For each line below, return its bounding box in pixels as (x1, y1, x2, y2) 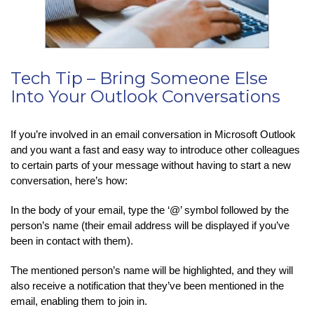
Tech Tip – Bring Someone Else (11, 67, 268, 88)
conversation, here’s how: (11, 174, 128, 186)
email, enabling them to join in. (11, 294, 147, 307)
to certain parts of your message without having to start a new (11, 158, 291, 171)
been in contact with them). (11, 234, 133, 247)
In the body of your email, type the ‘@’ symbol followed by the (11, 203, 289, 216)
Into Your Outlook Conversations (11, 86, 280, 107)
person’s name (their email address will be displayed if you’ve (11, 219, 289, 231)
